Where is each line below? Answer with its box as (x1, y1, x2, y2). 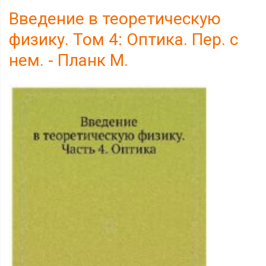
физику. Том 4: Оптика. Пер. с (9, 30, 238, 49)
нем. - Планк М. (9, 50, 128, 70)
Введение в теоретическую (9, 9, 221, 28)
